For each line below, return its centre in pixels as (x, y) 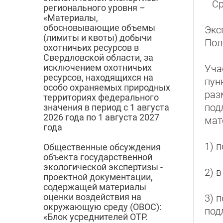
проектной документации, (98, 177)
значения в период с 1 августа (106, 108)
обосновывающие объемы (99, 28)
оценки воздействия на (92, 197)
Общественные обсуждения (102, 147)
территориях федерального (101, 98)
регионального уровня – (94, 8)
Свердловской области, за (98, 58)
